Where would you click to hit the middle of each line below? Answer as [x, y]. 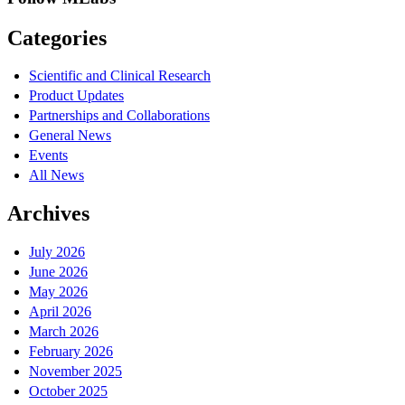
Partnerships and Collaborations [119, 116]
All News [57, 175]
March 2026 [64, 332]
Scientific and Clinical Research [120, 76]
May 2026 [58, 292]
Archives [48, 214]
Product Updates [76, 96]
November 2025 [75, 372]
